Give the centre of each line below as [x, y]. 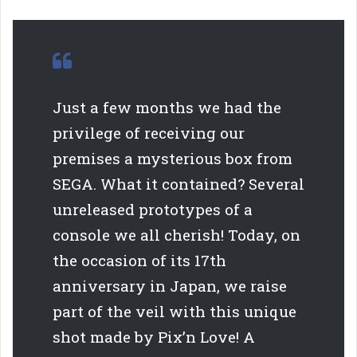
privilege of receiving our [149, 133]
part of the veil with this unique [175, 312]
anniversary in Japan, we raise [170, 286]
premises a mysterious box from [173, 159]
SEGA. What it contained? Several [178, 184]
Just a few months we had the [167, 108]
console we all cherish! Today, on [177, 235]
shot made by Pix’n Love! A [154, 337]
